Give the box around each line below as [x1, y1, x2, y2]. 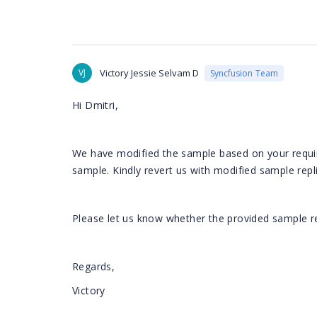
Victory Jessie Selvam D [100, 67, 199, 79]
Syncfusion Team [210, 67, 278, 79]
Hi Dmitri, [72, 98, 118, 112]
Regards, [72, 260, 115, 273]
